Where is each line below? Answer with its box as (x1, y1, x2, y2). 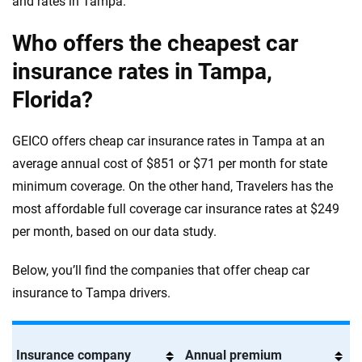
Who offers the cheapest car (12, 30, 298, 57)
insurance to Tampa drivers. (12, 285, 170, 301)
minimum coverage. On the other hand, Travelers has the (12, 179, 333, 194)
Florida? (12, 86, 93, 113)
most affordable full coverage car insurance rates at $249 (12, 201, 339, 217)
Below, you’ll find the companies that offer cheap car (12, 263, 309, 278)
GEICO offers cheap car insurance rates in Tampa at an (12, 133, 325, 149)
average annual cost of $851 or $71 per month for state (12, 156, 327, 171)
